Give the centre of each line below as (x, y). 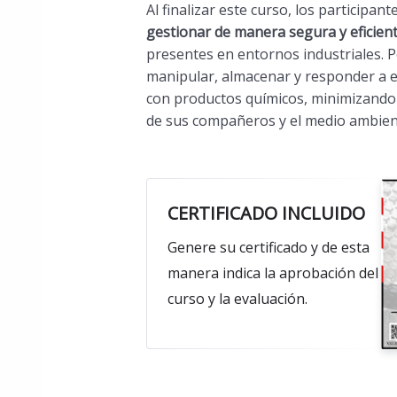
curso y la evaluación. (237, 299)
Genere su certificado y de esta (268, 248)
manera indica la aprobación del (272, 273)
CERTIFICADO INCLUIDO (266, 214)
